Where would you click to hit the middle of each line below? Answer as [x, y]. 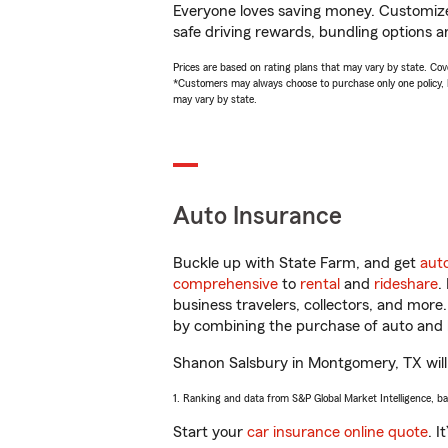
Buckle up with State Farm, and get [296, 263]
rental [320, 284]
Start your [210, 432]
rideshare [406, 284]
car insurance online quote [337, 432]
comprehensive [225, 284]
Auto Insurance [257, 216]
